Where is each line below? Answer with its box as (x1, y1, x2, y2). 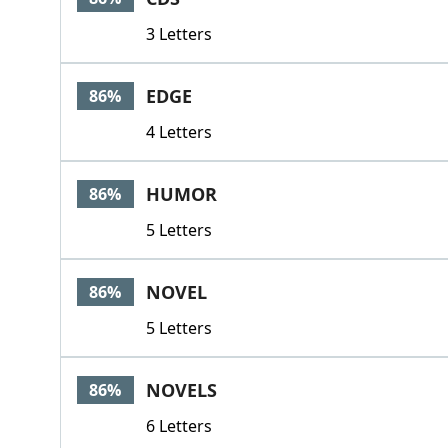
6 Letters (145, 415, 212, 437)
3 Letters (145, 23, 212, 45)
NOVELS (145, 378, 217, 402)
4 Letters (145, 121, 212, 143)
